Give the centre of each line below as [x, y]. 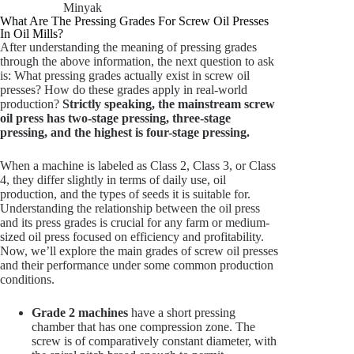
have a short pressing [182, 313]
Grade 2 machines [80, 313]
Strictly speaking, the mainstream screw [169, 104]
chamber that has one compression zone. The [143, 327]
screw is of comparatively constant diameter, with [154, 341]
